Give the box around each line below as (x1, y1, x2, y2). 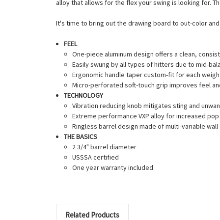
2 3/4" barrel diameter (72, 142, 137, 152)
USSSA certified (72, 153, 119, 162)
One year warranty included (72, 163, 153, 172)
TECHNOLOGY (64, 91, 104, 100)
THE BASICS (64, 132, 98, 141)
